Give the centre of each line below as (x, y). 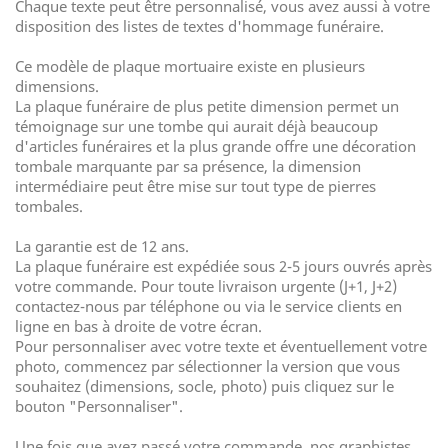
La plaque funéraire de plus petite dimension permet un (207, 106)
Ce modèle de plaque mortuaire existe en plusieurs (190, 66)
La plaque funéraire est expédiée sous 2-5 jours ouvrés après (223, 266)
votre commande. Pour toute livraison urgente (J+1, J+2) (206, 286)
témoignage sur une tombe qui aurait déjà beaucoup (196, 126)
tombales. (49, 206)
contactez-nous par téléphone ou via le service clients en (208, 306)
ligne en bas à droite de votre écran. (138, 326)
